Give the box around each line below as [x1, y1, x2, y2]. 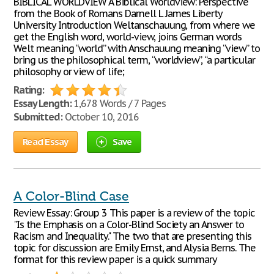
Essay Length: [13, 97, 72, 109]
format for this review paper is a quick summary [13, 253, 218, 265]
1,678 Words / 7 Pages [71, 97, 166, 109]
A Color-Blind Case [13, 189, 129, 204]
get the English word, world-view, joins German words [13, 31, 242, 43]
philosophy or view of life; [13, 65, 124, 78]
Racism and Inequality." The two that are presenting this [13, 230, 251, 242]
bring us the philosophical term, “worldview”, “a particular [13, 54, 255, 66]
